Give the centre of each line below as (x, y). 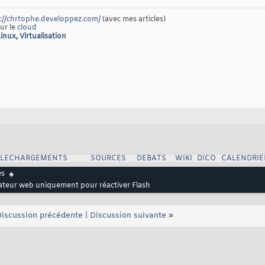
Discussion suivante (128, 216)
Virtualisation (43, 37)
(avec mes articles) (133, 20)
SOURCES (108, 159)
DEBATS (151, 159)
